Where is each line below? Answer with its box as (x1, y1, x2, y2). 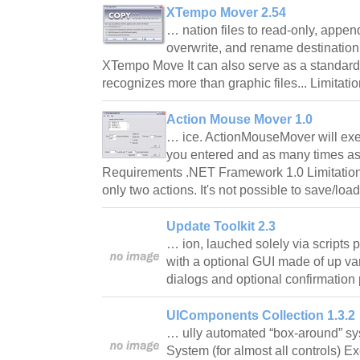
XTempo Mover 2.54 (166, 5, 286, 19)
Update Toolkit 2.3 (166, 219, 276, 233)
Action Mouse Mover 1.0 (166, 112, 313, 126)
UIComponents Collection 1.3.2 (166, 308, 355, 322)
